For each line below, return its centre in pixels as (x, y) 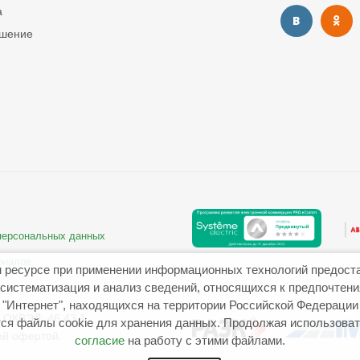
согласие (100, 340)
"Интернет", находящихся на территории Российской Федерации (180, 305)
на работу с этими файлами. (205, 340)
